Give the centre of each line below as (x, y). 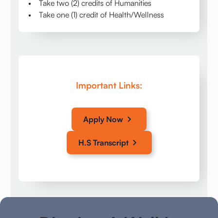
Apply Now (103, 119)
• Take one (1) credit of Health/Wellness (96, 15)
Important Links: (109, 85)
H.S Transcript (103, 143)
